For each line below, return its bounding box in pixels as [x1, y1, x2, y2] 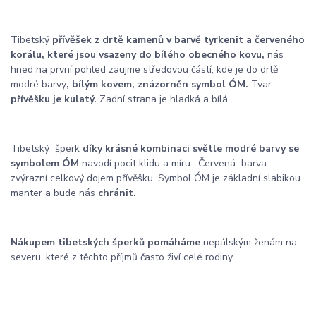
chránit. [95, 186, 136, 200]
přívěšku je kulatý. [11, 92, 99, 106]
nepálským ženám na [200, 235, 297, 249]
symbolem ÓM [11, 156, 82, 170]
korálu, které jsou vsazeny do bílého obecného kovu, [11, 47, 265, 61]
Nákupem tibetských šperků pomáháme [11, 235, 200, 249]
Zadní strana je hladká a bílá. [99, 92, 230, 106]
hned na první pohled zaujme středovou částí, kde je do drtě [11, 62, 278, 76]
